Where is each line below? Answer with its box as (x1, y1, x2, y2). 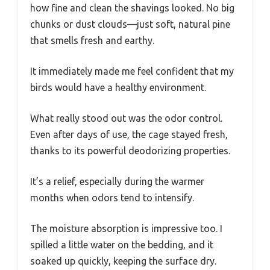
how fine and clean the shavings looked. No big (30, 2, 234, 14)
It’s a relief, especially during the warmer (30, 176, 204, 187)
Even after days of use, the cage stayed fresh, (30, 129, 228, 140)
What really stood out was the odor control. (30, 113, 222, 124)
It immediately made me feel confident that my (30, 66, 234, 77)
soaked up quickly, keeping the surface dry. (30, 256, 216, 267)
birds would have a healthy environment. (30, 82, 206, 93)
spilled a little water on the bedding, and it (30, 239, 213, 251)
